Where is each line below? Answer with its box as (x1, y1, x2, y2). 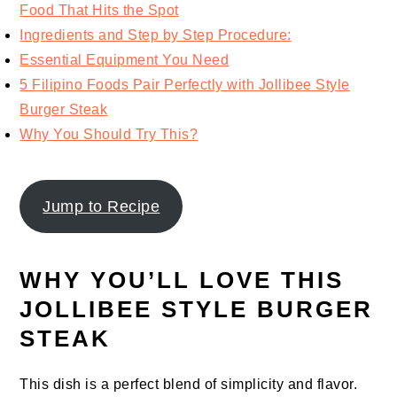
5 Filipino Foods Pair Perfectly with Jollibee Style (19, 77, 350, 93)
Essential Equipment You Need (19, 52, 230, 68)
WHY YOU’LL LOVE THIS (19, 267, 345, 294)
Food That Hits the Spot (19, 3, 179, 19)
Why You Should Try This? (19, 127, 198, 143)
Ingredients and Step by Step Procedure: (19, 27, 292, 43)
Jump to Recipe (43, 198, 160, 216)
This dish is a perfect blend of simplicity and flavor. (19, 377, 358, 393)
